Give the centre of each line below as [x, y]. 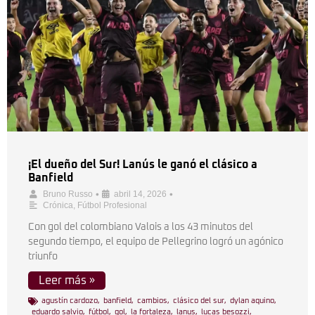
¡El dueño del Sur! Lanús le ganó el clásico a [143, 165]
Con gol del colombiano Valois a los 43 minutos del [141, 227]
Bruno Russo [68, 194]
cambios [152, 301]
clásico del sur [199, 301]
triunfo [43, 257]
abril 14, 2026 [140, 194]
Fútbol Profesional [112, 205]
